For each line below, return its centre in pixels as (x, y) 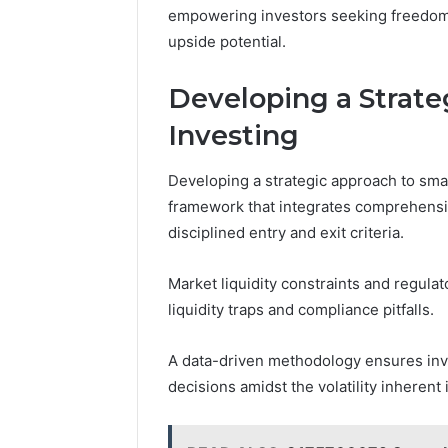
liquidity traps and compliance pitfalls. (301, 309)
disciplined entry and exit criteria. (286, 232)
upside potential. (227, 42)
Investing (233, 136)
